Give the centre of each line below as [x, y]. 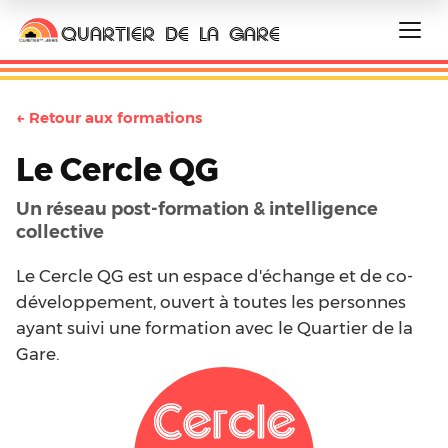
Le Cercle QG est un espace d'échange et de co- [214, 276]
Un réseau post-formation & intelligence [197, 208]
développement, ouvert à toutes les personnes [211, 302]
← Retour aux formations [109, 117]
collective [60, 231]
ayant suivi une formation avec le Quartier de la [214, 328]
